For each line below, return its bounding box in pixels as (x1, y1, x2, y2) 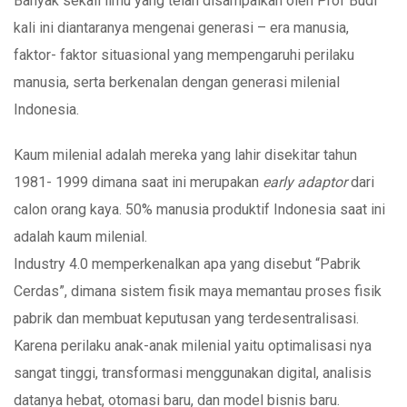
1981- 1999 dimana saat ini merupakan (14, 173, 263, 191)
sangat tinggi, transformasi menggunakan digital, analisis (14, 363, 372, 382)
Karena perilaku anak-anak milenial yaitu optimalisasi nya (14, 336, 372, 354)
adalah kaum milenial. (14, 227, 147, 245)
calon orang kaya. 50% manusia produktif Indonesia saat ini (14, 200, 385, 218)
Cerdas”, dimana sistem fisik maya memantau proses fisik (14, 282, 382, 300)
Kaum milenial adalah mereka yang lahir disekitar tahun (14, 145, 357, 164)
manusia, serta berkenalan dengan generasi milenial (14, 73, 340, 91)
